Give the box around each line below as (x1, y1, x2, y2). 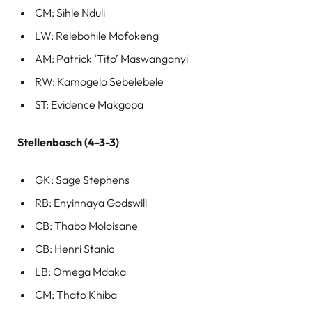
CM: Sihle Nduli (35, 6, 105, 20)
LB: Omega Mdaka (35, 265, 126, 279)
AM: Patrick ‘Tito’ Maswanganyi (35, 52, 188, 66)
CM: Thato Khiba (35, 288, 117, 302)
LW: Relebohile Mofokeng (35, 29, 159, 43)
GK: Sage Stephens (35, 173, 130, 187)
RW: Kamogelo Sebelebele (35, 75, 164, 89)
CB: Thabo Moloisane (35, 219, 138, 233)
